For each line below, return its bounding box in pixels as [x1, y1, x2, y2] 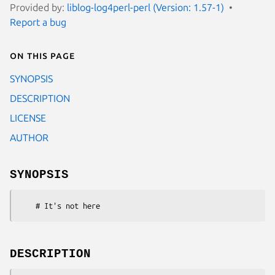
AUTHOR [10, 131, 48, 143]
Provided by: [10, 1, 67, 13]
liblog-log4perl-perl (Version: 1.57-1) [67, 1, 224, 13]
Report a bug [10, 16, 66, 28]
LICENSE [10, 112, 46, 123]
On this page [10, 49, 75, 61]
